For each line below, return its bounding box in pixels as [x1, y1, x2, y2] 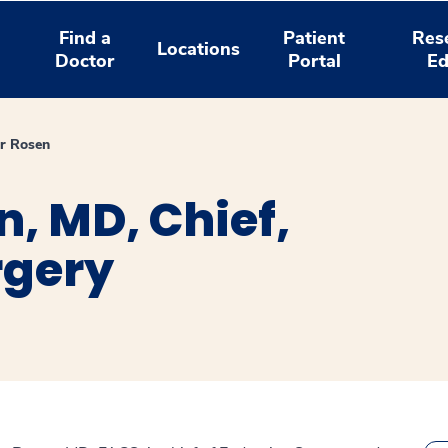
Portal [287, 48, 341, 73]
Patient [283, 25, 346, 50]
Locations [157, 37, 241, 61]
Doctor [55, 48, 115, 73]
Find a [58, 25, 111, 50]
